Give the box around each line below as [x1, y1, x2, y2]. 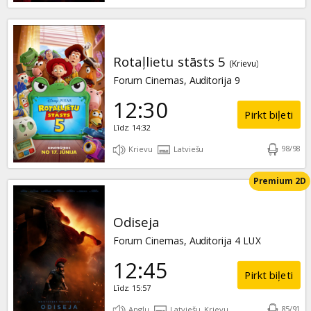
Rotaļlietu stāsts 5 [112, 53, 226, 72]
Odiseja [112, 213, 160, 232]
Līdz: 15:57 [112, 283, 151, 294]
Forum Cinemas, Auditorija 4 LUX [112, 234, 261, 248]
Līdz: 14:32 [112, 122, 151, 133]
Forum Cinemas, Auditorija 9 [112, 74, 240, 87]
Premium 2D [253, 175, 306, 187]
